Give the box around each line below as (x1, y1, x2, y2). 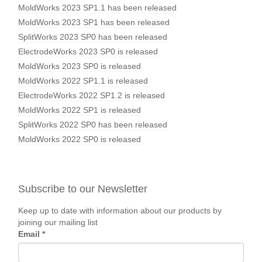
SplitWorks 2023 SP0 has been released (18, 32, 167, 42)
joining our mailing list (18, 218, 98, 227)
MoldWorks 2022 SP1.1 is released (18, 75, 148, 85)
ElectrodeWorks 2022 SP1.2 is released (18, 90, 165, 100)
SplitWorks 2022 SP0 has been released (18, 119, 167, 129)
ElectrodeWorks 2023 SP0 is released (18, 46, 158, 56)
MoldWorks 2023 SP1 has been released (18, 17, 170, 27)
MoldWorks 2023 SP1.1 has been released (18, 2, 177, 12)
